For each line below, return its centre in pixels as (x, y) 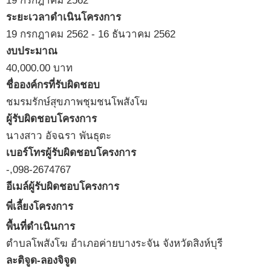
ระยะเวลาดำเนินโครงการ (64, 17)
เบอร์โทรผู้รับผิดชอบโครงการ (71, 152)
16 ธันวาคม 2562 (137, 34)
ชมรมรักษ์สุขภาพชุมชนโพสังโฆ (77, 102)
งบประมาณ (32, 51)
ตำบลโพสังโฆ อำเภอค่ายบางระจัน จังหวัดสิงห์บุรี (114, 243)
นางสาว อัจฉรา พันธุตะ (59, 135)
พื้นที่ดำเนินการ (41, 226)
